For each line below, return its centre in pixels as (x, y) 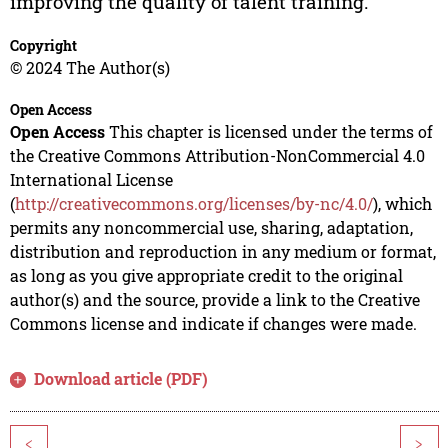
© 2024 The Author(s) (89, 68)
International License (91, 180)
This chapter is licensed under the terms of (268, 132)
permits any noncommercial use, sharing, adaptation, (211, 228)
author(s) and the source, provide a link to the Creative (214, 300)
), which (402, 204)
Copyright (43, 46)
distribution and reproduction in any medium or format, (222, 252)
